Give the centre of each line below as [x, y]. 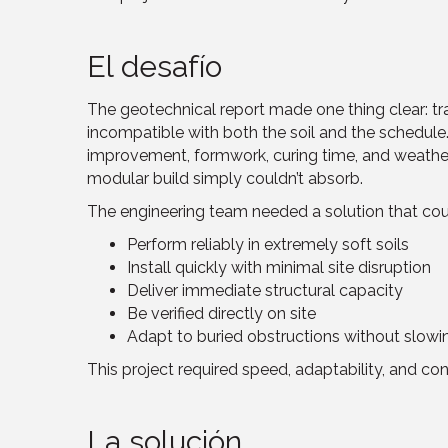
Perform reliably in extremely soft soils [268, 244]
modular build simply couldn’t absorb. [225, 178]
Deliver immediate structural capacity [265, 290]
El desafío [154, 66]
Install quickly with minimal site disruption [279, 267]
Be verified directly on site [221, 313]
